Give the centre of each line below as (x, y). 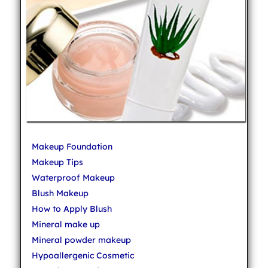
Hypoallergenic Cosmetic (83, 255)
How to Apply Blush (71, 208)
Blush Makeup (60, 193)
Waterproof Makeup (73, 177)
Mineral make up (66, 224)
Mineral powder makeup (81, 240)
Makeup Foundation (72, 146)
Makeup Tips (57, 162)
